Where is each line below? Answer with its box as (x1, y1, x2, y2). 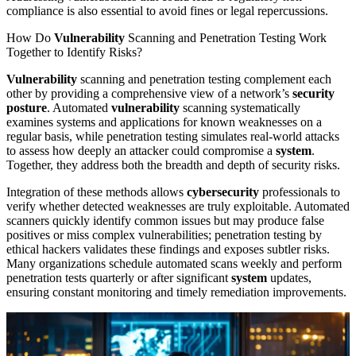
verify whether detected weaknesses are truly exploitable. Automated (6, 199, 350, 213)
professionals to (259, 184, 340, 199)
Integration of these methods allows (6, 184, 187, 199)
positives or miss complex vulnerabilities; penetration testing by (6, 227, 322, 242)
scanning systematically (180, 100, 300, 114)
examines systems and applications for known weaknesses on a (6, 114, 322, 129)
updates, (267, 270, 311, 284)
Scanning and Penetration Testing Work (125, 30, 327, 44)
